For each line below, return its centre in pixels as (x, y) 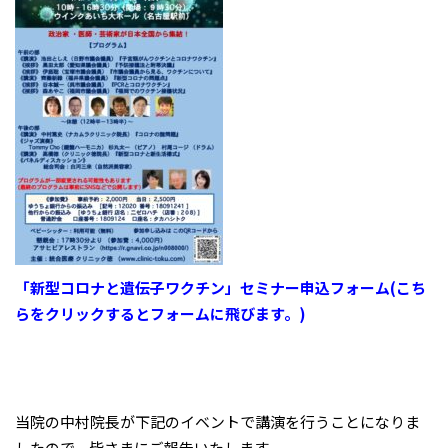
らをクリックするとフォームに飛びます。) (160, 313)
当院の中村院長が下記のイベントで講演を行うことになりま (217, 421)
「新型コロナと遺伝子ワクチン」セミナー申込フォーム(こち (220, 287)
